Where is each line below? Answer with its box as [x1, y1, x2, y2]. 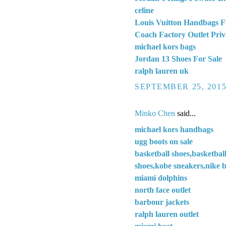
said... [175, 108, 196, 118]
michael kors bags [135, 42, 196, 51]
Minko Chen [135, 108, 175, 118]
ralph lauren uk [135, 66, 189, 75]
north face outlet [135, 185, 191, 194]
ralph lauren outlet [135, 209, 199, 218]
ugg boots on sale [135, 137, 193, 146]
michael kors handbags [135, 125, 213, 134]
